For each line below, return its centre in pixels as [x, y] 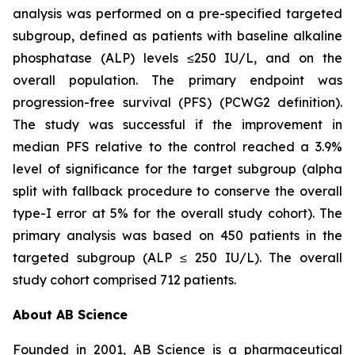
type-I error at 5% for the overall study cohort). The [177, 213]
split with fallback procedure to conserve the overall [177, 191]
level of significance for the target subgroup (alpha [177, 169]
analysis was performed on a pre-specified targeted [177, 13]
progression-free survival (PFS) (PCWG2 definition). [177, 102]
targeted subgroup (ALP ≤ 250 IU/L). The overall [177, 258]
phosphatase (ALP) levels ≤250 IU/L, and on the [177, 58]
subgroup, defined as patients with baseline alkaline [177, 36]
